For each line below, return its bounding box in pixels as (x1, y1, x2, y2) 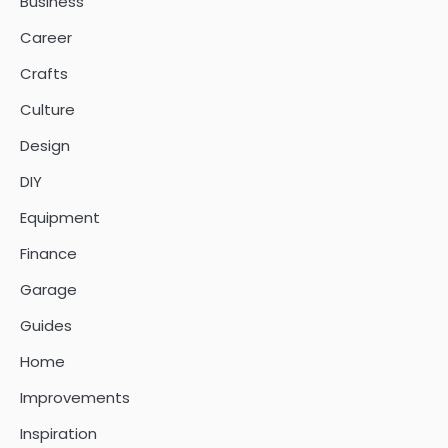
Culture (20, 99, 75, 121)
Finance (20, 243, 77, 265)
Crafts (20, 63, 68, 85)
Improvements (20, 387, 130, 409)
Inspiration (20, 423, 97, 445)
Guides (20, 315, 72, 337)
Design (20, 135, 70, 157)
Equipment (20, 207, 100, 229)
